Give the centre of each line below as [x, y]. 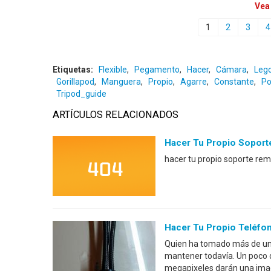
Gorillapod [75, 82]
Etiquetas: [74, 70]
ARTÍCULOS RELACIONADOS [116, 115]
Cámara [231, 70]
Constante [234, 82]
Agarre [194, 82]
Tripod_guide [81, 94]
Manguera [121, 82]
